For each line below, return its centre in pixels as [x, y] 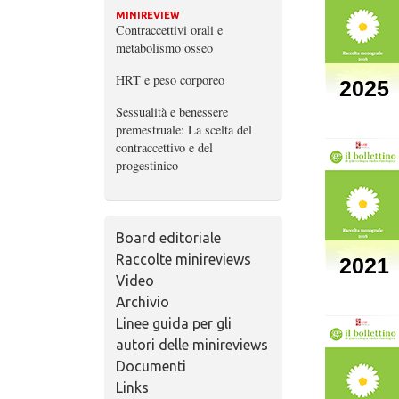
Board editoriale [168, 237]
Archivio [142, 301]
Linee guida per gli [173, 323]
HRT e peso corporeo [170, 79]
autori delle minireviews [191, 344]
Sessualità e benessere [171, 111]
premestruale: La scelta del [183, 129]
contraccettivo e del [164, 147]
